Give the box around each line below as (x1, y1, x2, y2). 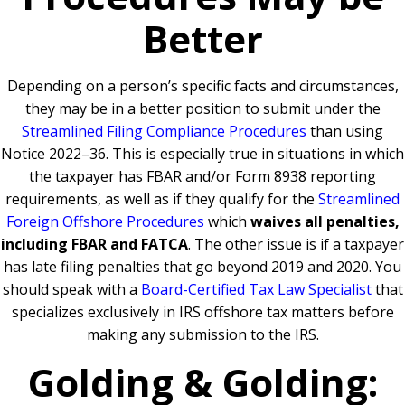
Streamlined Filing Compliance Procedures (22, 121, 306, 141)
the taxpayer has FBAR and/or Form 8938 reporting (29, 166, 376, 186)
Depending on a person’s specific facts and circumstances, (6, 76, 399, 96)
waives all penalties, (246, 212, 400, 231)
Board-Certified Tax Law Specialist (140, 279, 372, 299)
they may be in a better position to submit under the (24, 99, 381, 118)
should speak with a (2, 279, 141, 299)
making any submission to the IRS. (86, 325, 319, 344)
